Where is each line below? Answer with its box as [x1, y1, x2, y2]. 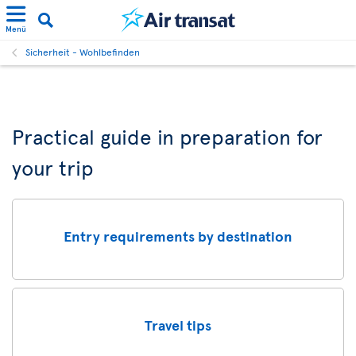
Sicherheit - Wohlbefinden [25, 45, 140, 58]
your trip [12, 153, 94, 181]
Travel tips [145, 314, 211, 335]
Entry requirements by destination [64, 225, 292, 246]
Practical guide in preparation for [12, 122, 323, 150]
